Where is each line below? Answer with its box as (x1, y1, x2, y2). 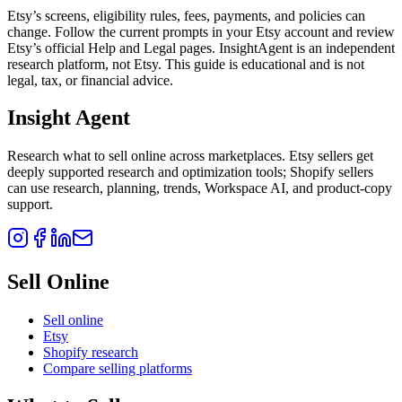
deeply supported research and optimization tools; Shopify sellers (7, 164, 373, 180)
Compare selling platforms (43, 361, 192, 377)
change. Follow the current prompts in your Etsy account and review (7, 23, 395, 39)
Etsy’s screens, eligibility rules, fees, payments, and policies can (7, 7, 365, 23)
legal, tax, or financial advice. (7, 72, 173, 88)
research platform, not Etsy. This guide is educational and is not (7, 56, 364, 72)
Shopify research (43, 345, 138, 361)
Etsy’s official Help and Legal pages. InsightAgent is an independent (7, 39, 395, 56)
